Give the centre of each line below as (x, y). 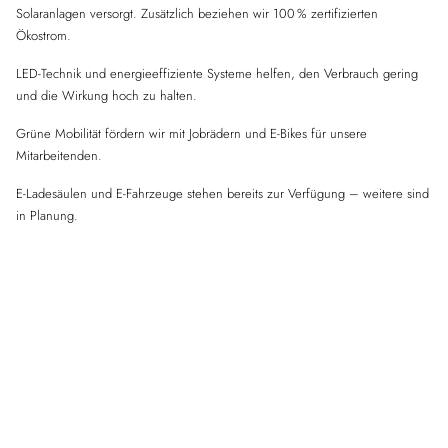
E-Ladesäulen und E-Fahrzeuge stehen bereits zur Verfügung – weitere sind (222, 193)
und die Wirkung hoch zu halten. (106, 95)
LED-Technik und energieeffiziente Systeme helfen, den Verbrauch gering (217, 73)
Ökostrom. (43, 35)
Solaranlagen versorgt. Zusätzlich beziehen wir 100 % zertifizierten (197, 13)
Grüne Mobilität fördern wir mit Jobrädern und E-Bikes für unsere (191, 133)
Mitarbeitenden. (59, 155)
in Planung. (47, 215)
